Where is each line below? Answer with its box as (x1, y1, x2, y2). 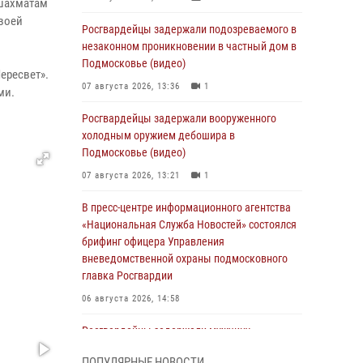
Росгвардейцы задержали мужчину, (82, 324, 252, 337)
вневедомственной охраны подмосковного (82, 252, 288, 265)
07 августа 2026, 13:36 (82, 81, 180, 92)
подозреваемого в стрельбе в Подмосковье (82, 341, 292, 354)
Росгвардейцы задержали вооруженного (82, 112, 276, 125)
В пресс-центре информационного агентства (82, 201, 291, 214)
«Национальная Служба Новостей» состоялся (82, 218, 297, 231)
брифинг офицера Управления (82, 235, 224, 248)
